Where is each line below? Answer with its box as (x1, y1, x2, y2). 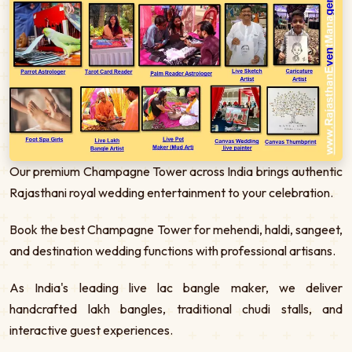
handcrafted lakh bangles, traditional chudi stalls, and (9, 301, 343, 317)
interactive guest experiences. (9, 322, 173, 338)
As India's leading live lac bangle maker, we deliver (9, 280, 343, 295)
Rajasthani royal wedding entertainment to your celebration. (9, 185, 333, 200)
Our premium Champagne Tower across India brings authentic (9, 163, 343, 179)
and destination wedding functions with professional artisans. (9, 243, 335, 258)
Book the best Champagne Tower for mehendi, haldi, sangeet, (9, 222, 343, 237)
